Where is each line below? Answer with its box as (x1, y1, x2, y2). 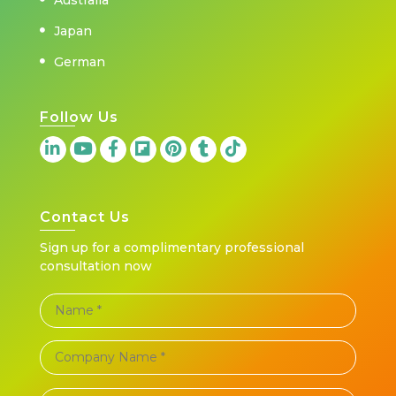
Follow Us (39, 108, 118, 126)
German (53, 53, 105, 70)
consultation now (39, 257, 152, 274)
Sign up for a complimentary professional (39, 239, 304, 255)
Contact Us (39, 208, 130, 225)
